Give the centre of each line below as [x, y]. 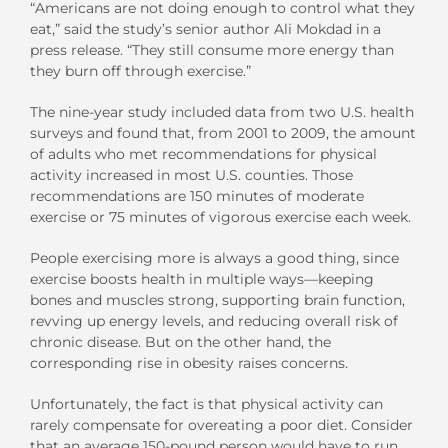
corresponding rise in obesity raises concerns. [189, 362]
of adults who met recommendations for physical [203, 153]
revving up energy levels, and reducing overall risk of [214, 320]
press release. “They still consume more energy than [212, 49]
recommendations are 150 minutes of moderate [197, 195]
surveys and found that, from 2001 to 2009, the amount [223, 132]
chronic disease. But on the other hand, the [180, 341]
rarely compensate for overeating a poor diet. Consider [221, 424]
